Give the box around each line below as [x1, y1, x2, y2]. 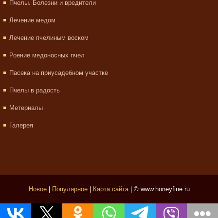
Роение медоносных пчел [9, 52, 85, 59]
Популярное [52, 185, 88, 193]
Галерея [9, 122, 33, 129]
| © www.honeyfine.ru [128, 185, 190, 193]
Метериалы [9, 104, 43, 111]
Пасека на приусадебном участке [9, 69, 108, 76]
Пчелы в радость [9, 87, 60, 94]
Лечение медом [9, 17, 55, 24]
